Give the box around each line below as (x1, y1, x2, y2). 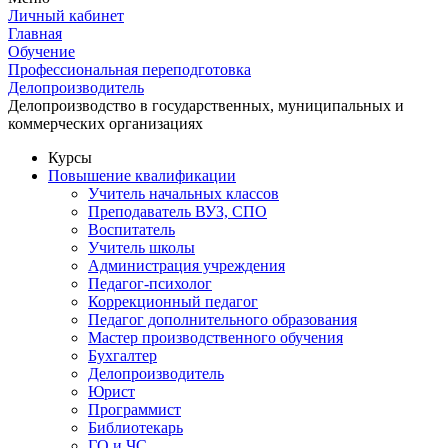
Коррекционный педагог (88, 293, 258, 310)
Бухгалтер (88, 347, 157, 364)
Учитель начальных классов (88, 185, 279, 202)
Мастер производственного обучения (88, 329, 343, 346)
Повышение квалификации (48, 167, 236, 184)
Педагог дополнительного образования (88, 311, 357, 328)
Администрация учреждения (88, 257, 285, 274)
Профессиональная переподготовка (8, 61, 251, 78)
